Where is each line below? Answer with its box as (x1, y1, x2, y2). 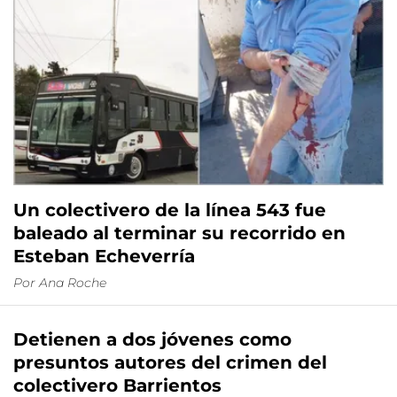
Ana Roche (39, 275, 106, 292)
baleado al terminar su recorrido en (13, 222, 346, 245)
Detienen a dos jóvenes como (13, 329, 292, 351)
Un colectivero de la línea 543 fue (13, 199, 326, 222)
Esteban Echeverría (13, 245, 195, 268)
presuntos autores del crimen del (13, 352, 327, 374)
